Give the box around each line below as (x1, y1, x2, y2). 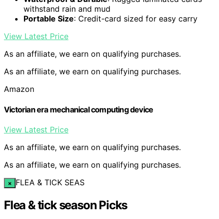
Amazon (4, 84, 34, 94)
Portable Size (23, 14, 74, 24)
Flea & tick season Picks (4, 197, 128, 212)
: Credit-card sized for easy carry (74, 14, 197, 24)
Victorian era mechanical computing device (4, 104, 153, 114)
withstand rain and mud (23, 4, 110, 14)
